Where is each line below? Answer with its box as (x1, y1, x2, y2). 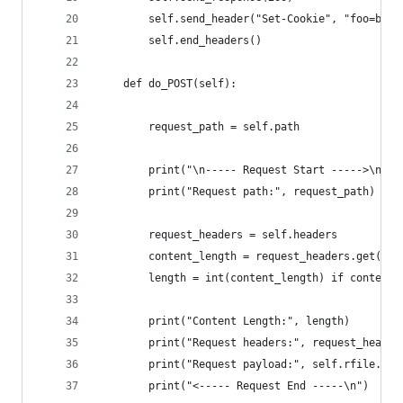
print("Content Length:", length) (98, 315, 350, 327)
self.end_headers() (98, 34, 262, 47)
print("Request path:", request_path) (98, 185, 375, 198)
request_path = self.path (98, 121, 300, 133)
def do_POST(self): (98, 77, 237, 90)
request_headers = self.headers (98, 228, 337, 241)
